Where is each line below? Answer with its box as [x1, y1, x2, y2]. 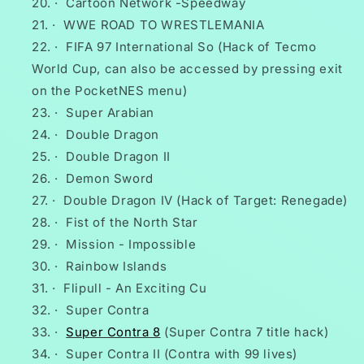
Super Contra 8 [66, 324, 161, 340]
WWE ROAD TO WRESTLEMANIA [63, 17, 265, 33]
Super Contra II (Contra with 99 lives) [66, 346, 298, 362]
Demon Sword [66, 171, 154, 187]
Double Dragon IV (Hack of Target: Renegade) [63, 193, 349, 209]
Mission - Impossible [66, 236, 197, 253]
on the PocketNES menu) [32, 83, 188, 99]
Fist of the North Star [66, 214, 198, 231]
